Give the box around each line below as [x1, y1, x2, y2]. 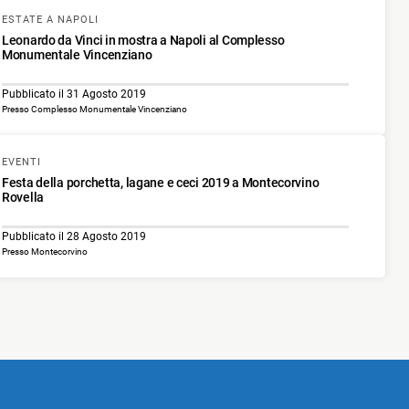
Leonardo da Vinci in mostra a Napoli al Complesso [2, 32, 285, 47]
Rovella [2, 189, 45, 204]
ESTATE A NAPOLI [2, 13, 99, 26]
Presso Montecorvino [2, 246, 88, 257]
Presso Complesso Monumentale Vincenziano [2, 103, 187, 114]
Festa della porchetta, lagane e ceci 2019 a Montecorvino [2, 174, 320, 190]
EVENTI [2, 155, 41, 168]
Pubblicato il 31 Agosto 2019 [2, 87, 146, 100]
